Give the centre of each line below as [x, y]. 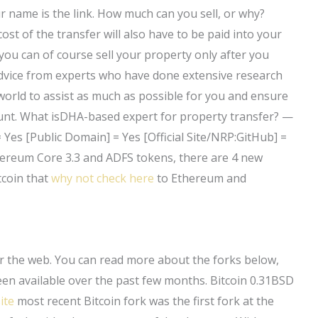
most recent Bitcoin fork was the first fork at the [144, 301]
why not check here [103, 178]
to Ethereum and [201, 178]
